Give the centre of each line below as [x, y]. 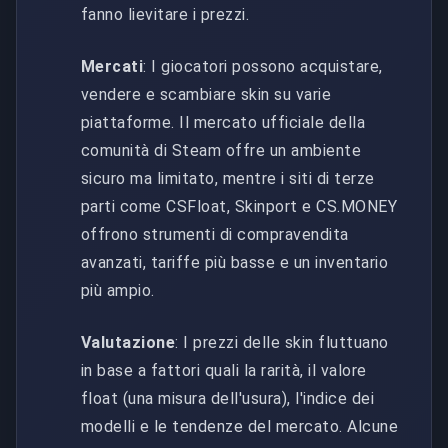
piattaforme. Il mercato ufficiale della [223, 122]
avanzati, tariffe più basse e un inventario [235, 262]
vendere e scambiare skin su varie [206, 94]
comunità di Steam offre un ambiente [221, 150]
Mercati [112, 66]
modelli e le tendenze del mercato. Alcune [240, 426]
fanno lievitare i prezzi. [165, 14]
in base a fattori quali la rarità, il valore [224, 370]
